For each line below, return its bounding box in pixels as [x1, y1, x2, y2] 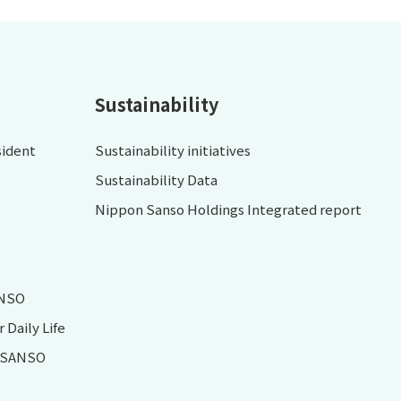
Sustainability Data [94, 170, 218, 190]
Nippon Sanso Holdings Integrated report [94, 200, 362, 219]
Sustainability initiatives [94, 141, 251, 160]
